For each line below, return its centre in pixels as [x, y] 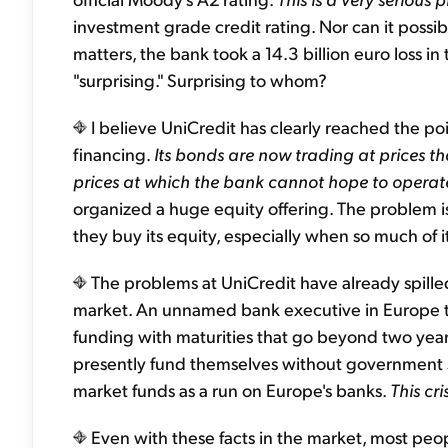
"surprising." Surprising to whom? [200, 79]
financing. [113, 153]
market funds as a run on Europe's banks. [231, 389]
